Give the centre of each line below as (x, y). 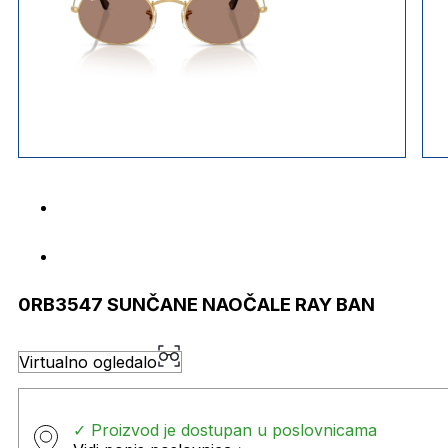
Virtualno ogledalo (88, 361)
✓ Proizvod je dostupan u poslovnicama (225, 429)
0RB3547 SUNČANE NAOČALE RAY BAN (196, 304)
